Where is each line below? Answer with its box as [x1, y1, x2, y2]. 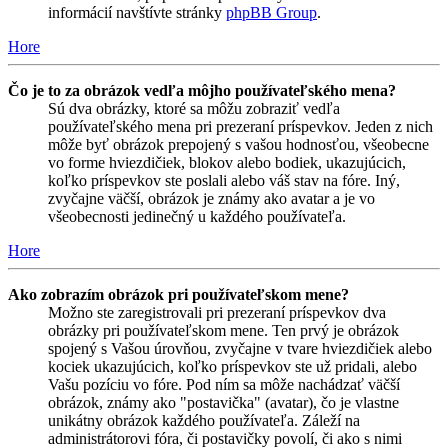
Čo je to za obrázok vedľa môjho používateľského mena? [8, 82, 396, 100]
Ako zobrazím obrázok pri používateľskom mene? [8, 286, 349, 304]
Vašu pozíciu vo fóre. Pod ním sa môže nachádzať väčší [48, 376, 400, 394]
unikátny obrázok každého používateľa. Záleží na [48, 412, 360, 430]
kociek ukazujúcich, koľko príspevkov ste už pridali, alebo [48, 358, 417, 376]
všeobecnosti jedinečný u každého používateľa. [48, 208, 346, 226]
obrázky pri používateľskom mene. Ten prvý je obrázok [48, 322, 399, 340]
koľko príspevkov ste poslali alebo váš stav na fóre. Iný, [48, 172, 400, 190]
